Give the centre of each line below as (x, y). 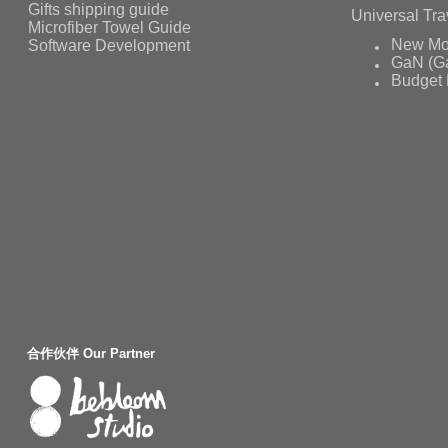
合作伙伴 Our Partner (90, 354)
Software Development (109, 45)
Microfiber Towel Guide (110, 27)
